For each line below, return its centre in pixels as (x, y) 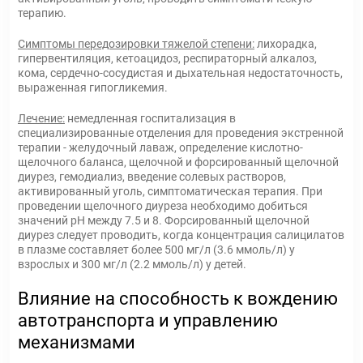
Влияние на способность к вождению (178, 299)
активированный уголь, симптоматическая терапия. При (170, 191)
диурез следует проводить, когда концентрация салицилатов (181, 235)
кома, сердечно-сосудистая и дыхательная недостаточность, (180, 73)
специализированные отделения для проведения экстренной (181, 133)
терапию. (42, 13)
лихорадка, (286, 44)
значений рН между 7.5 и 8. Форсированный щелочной (164, 220)
